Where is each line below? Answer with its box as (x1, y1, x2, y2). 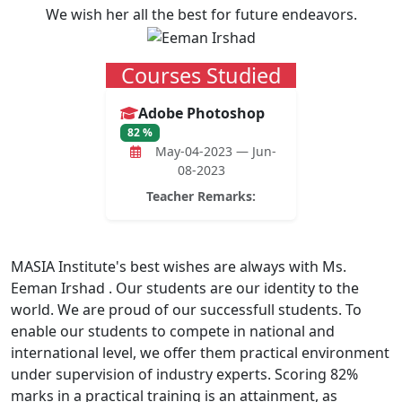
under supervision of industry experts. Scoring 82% (11, 364, 358, 385)
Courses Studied (121, 60, 281, 90)
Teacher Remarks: (146, 188, 256, 205)
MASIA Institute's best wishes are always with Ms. (11, 257, 346, 277)
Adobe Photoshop (138, 102, 265, 123)
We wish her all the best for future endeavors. (45, 4, 357, 24)
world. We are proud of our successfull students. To (11, 300, 362, 320)
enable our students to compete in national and (11, 321, 335, 342)
